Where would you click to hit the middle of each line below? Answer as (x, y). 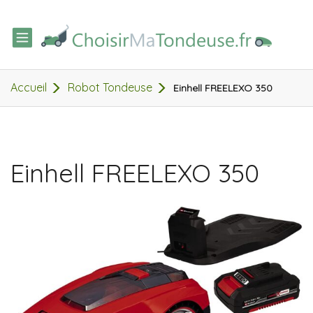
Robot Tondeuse (110, 88)
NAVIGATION (72, 53)
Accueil (29, 88)
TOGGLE (50, 35)
